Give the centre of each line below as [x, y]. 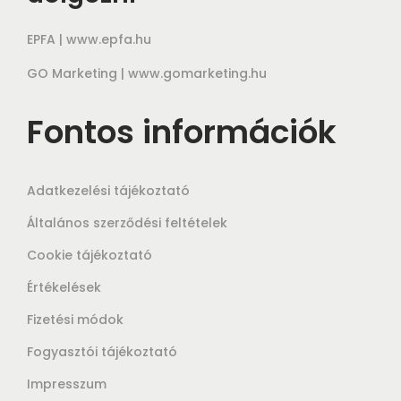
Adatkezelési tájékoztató [108, 191]
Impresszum [67, 384]
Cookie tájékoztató [90, 256]
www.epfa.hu [109, 40]
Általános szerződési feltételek [127, 223]
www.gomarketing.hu [197, 74]
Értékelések [64, 288]
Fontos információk [182, 132]
